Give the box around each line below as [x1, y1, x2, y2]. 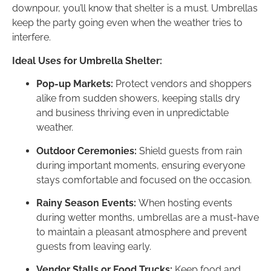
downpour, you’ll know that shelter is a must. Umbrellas [12, 2, 258, 15]
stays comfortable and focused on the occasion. [36, 174, 252, 186]
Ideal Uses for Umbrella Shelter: [12, 54, 162, 67]
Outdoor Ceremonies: [36, 145, 137, 157]
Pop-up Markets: [36, 78, 113, 90]
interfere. [12, 31, 51, 44]
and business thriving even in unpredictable [36, 107, 229, 119]
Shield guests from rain [137, 145, 242, 157]
